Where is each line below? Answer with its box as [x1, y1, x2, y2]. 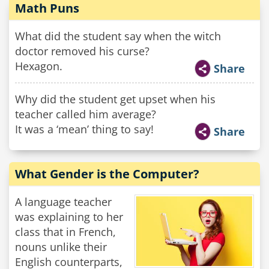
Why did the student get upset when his [15, 92, 216, 106]
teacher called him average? [15, 107, 156, 121]
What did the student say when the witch [15, 29, 221, 43]
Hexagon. [15, 59, 62, 73]
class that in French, [15, 225, 116, 239]
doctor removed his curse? [15, 44, 150, 58]
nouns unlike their [15, 240, 107, 254]
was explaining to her [15, 210, 123, 224]
